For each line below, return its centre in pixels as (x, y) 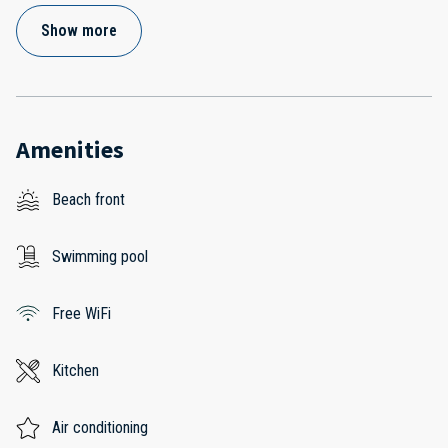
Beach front (88, 200)
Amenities (70, 150)
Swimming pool (100, 257)
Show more (79, 31)
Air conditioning (100, 428)
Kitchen (75, 371)
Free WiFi (81, 314)
